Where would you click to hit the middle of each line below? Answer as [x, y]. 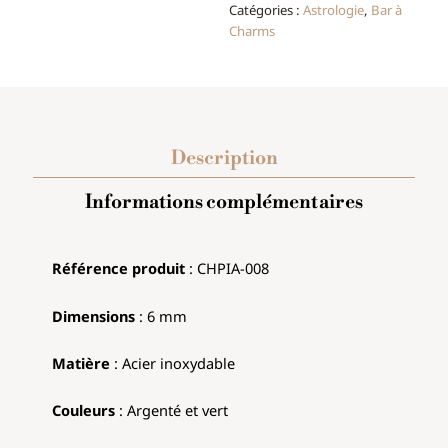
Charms [251, 31]
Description [224, 158]
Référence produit [119, 268]
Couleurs [86, 410]
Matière [81, 363]
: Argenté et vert [174, 410]
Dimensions [94, 315]
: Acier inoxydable [173, 363]
